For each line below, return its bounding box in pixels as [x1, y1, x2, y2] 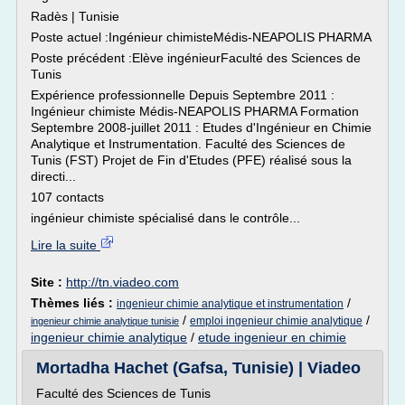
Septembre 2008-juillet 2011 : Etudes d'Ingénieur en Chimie [31, 120, 372, 135]
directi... [31, 169, 76, 184]
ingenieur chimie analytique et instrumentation [117, 297, 344, 310]
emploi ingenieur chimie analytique [190, 315, 363, 327]
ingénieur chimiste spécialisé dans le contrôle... [31, 211, 300, 225]
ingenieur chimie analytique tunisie [31, 316, 179, 326]
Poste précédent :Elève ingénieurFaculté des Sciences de [31, 51, 361, 65]
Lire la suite [31, 238, 100, 252]
